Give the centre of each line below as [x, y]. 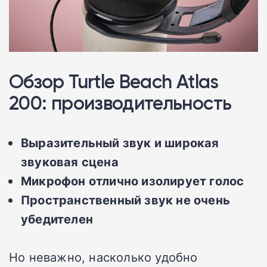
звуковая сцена [70, 162]
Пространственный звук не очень [126, 200]
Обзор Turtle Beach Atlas [114, 82]
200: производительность [120, 103]
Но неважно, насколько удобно [103, 257]
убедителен [57, 219]
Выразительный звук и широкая [120, 143]
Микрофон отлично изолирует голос [133, 181]
